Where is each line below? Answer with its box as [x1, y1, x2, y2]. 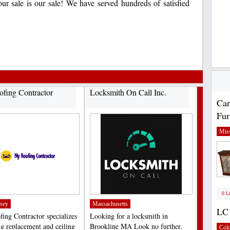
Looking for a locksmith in [90, 211, 168, 221]
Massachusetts [92, 200, 128, 207]
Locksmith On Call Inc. [90, 87, 166, 98]
